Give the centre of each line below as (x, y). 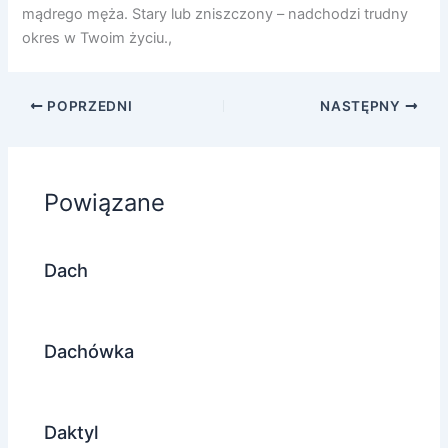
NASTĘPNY (362, 105)
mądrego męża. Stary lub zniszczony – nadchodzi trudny (215, 14)
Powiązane (105, 202)
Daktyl (72, 432)
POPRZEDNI (88, 105)
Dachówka (89, 351)
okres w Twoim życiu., (97, 38)
